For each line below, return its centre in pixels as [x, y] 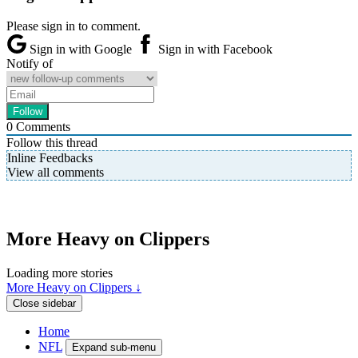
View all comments [56, 173]
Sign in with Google [81, 50]
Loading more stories [60, 272]
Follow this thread [52, 143]
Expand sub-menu [114, 347]
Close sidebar [44, 303]
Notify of [30, 64]
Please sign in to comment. [74, 26]
